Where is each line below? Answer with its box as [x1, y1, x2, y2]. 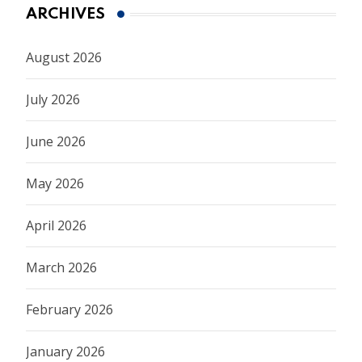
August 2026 [26, 48, 102, 67]
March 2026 [26, 259, 97, 277]
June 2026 [26, 133, 86, 151]
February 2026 [26, 301, 113, 319]
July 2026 [26, 90, 80, 109]
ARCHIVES [26, 6, 105, 23]
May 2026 [26, 175, 84, 193]
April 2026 [26, 217, 86, 235]
